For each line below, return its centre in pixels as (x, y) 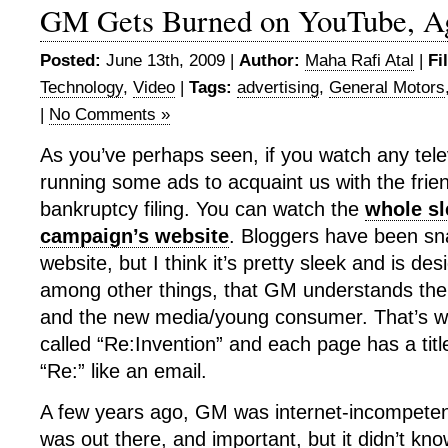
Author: (269, 60)
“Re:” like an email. (123, 371)
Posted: (70, 60)
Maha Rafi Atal (359, 60)
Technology (81, 87)
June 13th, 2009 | (170, 60)
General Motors (387, 87)
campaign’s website (134, 236)
